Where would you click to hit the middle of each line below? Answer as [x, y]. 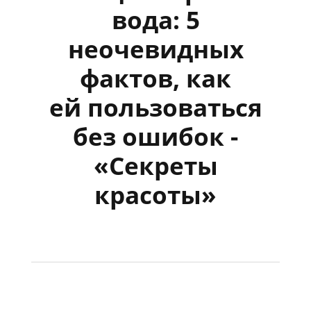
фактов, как [155, 78]
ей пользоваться [155, 107]
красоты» [155, 194]
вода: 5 [155, 19]
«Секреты [155, 165]
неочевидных [155, 49]
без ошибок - [155, 136]
